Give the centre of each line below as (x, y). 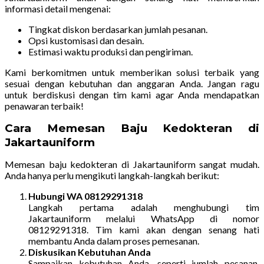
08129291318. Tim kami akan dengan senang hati (144, 229)
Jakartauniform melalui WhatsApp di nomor (144, 218)
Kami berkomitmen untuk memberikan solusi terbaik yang (132, 72)
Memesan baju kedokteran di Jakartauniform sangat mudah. (132, 164)
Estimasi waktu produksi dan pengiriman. (110, 51)
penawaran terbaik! (44, 105)
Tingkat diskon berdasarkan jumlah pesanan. (118, 29)
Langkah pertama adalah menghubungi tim (144, 207)
